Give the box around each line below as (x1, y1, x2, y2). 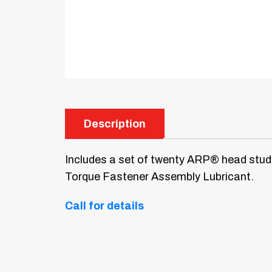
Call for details (65, 200, 144, 212)
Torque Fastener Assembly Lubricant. (65, 171, 254, 183)
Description (84, 118, 146, 131)
